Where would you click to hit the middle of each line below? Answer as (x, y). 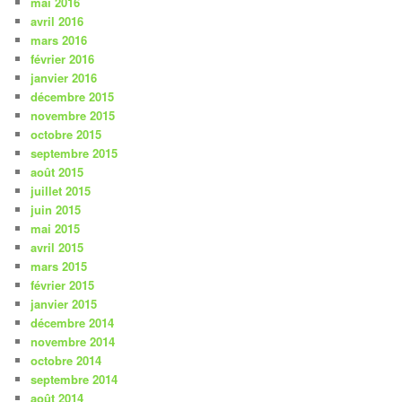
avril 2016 (57, 22)
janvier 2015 (64, 304)
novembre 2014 (73, 342)
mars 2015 (59, 267)
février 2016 (63, 59)
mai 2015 (56, 229)
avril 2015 (57, 248)
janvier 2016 (64, 78)
